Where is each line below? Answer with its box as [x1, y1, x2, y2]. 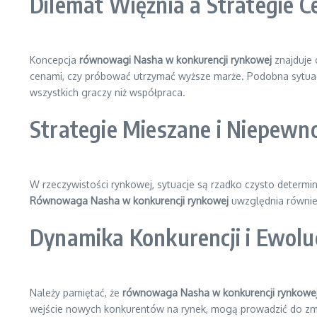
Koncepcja [30, 54, 79, 66]
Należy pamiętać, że [30, 287, 122, 299]
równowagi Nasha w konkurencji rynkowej [79, 54, 272, 66]
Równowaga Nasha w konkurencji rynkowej [30, 195, 229, 207]
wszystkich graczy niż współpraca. [30, 86, 185, 98]
